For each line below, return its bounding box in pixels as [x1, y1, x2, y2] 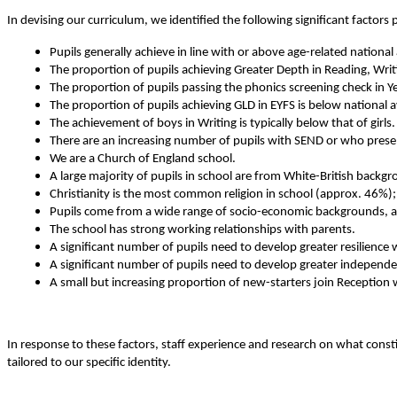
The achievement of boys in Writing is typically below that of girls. [50, 116, 395, 130]
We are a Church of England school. [50, 152, 236, 166]
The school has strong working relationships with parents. [50, 222, 355, 237]
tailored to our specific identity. [7, 355, 171, 370]
